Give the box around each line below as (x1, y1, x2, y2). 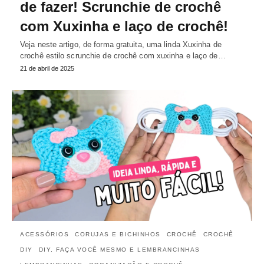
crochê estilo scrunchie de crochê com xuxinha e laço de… (20, 51, 226, 61)
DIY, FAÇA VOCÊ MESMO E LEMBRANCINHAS (38, 246, 200, 253)
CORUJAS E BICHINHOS (75, 230, 161, 237)
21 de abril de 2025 (20, 65, 74, 72)
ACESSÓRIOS (20, 230, 69, 237)
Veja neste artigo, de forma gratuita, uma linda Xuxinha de (20, 40, 222, 49)
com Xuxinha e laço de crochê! (20, 18, 228, 35)
